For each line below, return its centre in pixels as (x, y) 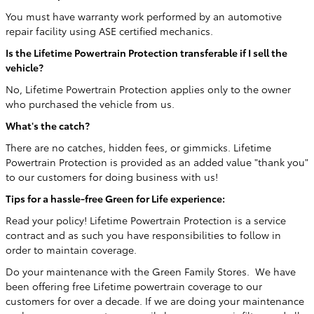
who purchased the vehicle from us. (90, 104)
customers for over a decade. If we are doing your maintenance (155, 301)
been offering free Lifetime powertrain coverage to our (134, 286)
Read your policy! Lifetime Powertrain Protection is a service (146, 220)
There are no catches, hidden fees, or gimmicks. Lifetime (138, 147)
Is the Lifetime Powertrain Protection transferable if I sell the (146, 53)
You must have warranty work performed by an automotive (144, 16)
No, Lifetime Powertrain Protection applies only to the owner (148, 89)
